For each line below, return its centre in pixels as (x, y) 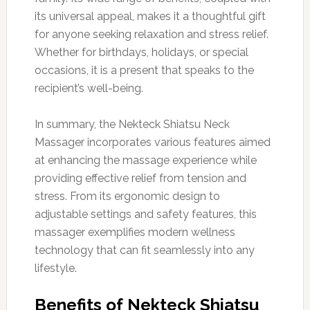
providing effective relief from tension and (140, 178)
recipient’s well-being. (89, 88)
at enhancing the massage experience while (145, 160)
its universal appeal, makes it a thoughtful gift (150, 16)
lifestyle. (55, 268)
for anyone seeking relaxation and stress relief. (151, 34)
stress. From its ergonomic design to (127, 196)
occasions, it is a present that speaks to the (144, 70)
